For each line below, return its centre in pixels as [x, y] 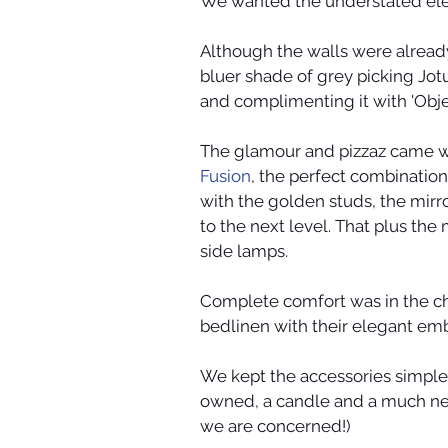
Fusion [225, 175]
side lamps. [244, 250]
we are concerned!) [275, 425]
